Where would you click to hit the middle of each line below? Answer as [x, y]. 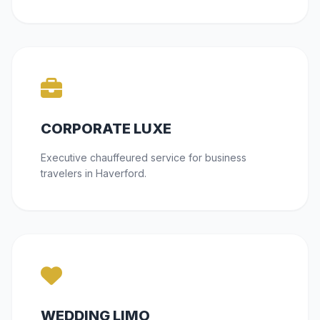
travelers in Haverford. [94, 174]
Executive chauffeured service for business [144, 158]
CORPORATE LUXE [106, 129]
